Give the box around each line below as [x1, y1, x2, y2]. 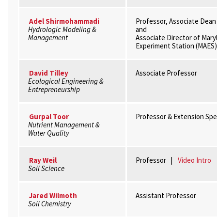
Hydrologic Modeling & [28, 25, 96, 34]
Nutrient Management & [28, 120, 100, 129]
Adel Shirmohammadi [29, 16, 99, 26]
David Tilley [29, 68, 68, 77]
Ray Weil [29, 155, 57, 165]
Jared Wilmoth [29, 191, 77, 200]
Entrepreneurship [28, 85, 80, 94]
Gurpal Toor [29, 112, 69, 121]
